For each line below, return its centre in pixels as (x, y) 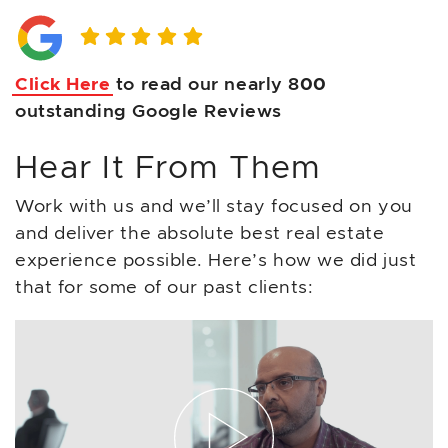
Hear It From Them (168, 168)
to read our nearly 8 (205, 85)
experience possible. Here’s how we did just (216, 261)
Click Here (63, 85)
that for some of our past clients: (164, 288)
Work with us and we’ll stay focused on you (214, 207)
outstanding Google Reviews (149, 112)
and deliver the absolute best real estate (200, 234)
